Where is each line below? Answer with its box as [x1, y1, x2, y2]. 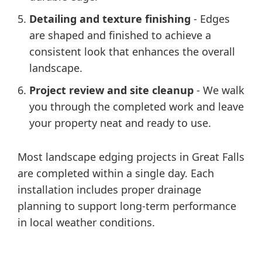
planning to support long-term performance [18, 199, 236, 213]
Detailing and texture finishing [29, 12, 191, 26]
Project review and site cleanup [29, 83, 194, 97]
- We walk [194, 83, 244, 97]
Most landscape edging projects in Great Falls [18, 150, 244, 164]
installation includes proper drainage [18, 182, 201, 196]
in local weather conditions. [18, 215, 155, 229]
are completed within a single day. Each [18, 166, 214, 180]
